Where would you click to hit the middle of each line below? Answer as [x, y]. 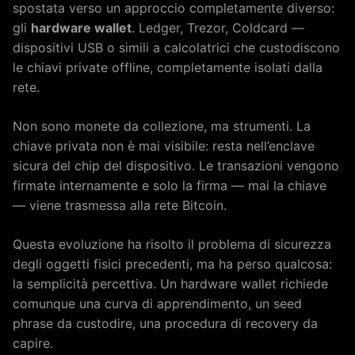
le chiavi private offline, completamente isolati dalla [168, 67]
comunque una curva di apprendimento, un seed [157, 303]
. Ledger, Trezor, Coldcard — [218, 27]
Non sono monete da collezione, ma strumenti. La [162, 126]
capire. [33, 343]
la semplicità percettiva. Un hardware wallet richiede [170, 283]
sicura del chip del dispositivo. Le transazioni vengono [176, 165]
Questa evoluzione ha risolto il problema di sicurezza [172, 244]
